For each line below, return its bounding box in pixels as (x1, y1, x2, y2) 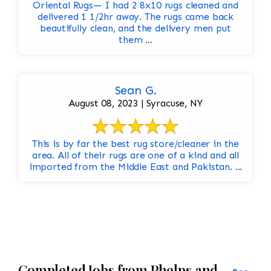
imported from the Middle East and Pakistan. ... (28, 161, 243, 173)
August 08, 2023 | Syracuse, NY (68, 97, 203, 109)
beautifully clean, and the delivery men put (40, 22, 231, 34)
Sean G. (114, 83, 157, 98)
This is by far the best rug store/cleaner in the (31, 138, 240, 150)
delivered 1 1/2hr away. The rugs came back (37, 11, 234, 23)
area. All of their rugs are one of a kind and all (31, 149, 240, 162)
